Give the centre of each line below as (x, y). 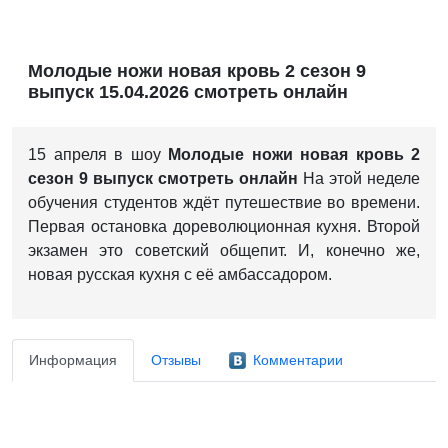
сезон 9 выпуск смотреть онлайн (163, 179)
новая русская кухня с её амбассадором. (180, 275)
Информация (73, 360)
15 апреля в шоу (98, 155)
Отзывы (176, 360)
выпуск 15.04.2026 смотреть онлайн (188, 92)
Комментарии (298, 360)
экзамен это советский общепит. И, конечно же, (224, 251)
